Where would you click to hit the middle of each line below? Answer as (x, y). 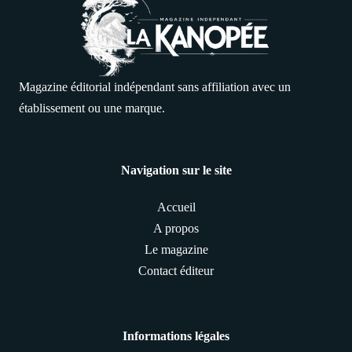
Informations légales (176, 335)
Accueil (176, 207)
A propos (176, 228)
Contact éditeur (176, 270)
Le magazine (176, 249)
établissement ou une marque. (92, 108)
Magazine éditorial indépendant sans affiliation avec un (155, 86)
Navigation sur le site (176, 170)
